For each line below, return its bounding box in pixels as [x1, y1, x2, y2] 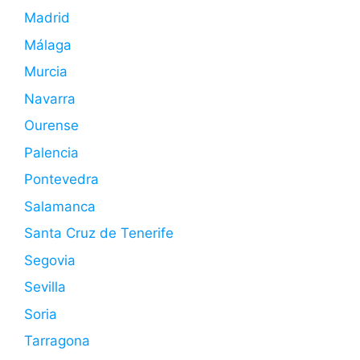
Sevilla [24, 279, 66, 296]
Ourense [24, 117, 79, 134]
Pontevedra [24, 171, 99, 188]
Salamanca [24, 198, 96, 215]
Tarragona [24, 333, 90, 350]
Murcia [24, 63, 67, 80]
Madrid [24, 10, 70, 27]
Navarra [24, 90, 76, 107]
